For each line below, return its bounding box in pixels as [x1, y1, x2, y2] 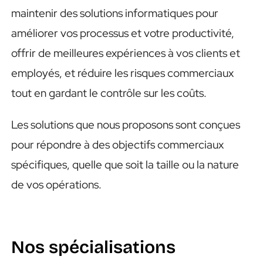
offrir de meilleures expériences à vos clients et [11, 45, 241, 60]
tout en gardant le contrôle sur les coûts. [11, 85, 207, 100]
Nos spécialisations [11, 236, 176, 258]
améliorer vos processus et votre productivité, [11, 25, 235, 41]
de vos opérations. [11, 177, 102, 192]
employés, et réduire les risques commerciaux [11, 65, 234, 80]
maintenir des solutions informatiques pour [11, 5, 219, 21]
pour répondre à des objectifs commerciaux [11, 137, 224, 152]
